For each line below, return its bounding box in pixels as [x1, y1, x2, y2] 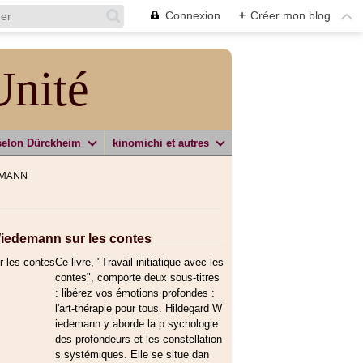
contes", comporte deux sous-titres [55, 271, 220, 284]
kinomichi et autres [113, 136, 209, 149]
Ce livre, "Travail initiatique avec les [55, 256, 224, 268]
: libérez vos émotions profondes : [55, 287, 215, 299]
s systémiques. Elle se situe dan [55, 348, 209, 361]
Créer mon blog [250, 9, 331, 22]
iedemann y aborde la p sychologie [55, 318, 218, 330]
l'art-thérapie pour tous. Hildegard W [55, 302, 222, 314]
